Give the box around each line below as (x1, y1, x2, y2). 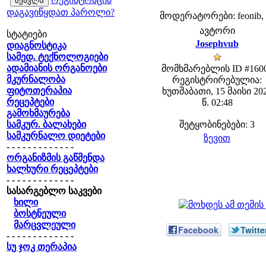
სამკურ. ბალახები (7, 119, 86, 129)
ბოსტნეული (14, 208, 66, 218)
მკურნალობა (7, 74, 65, 84)
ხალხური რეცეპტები (7, 164, 98, 174)
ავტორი (199, 26, 235, 36)
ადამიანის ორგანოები (7, 63, 107, 73)
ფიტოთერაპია (7, 85, 72, 96)
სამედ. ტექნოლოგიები (7, 52, 108, 62)
